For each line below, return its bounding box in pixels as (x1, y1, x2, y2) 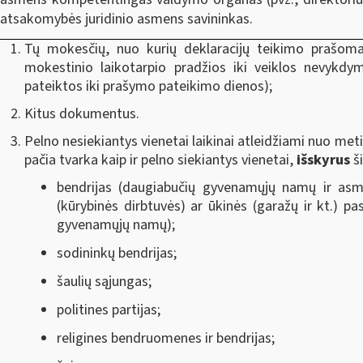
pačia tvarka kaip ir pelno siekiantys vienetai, (24, 149, 297, 170)
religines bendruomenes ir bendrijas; (57, 328, 275, 348)
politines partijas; (57, 300, 160, 320)
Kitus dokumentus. (24, 103, 139, 124)
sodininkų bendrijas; (57, 243, 177, 263)
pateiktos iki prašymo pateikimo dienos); (24, 75, 272, 96)
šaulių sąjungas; (57, 271, 152, 292)
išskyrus (297, 149, 353, 170)
